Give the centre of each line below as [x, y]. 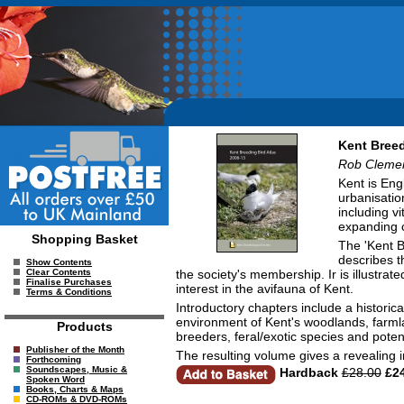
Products [84, 326]
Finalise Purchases [69, 282]
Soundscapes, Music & [77, 369]
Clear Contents [59, 272]
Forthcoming [54, 359]
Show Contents [59, 262]
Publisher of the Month [75, 349]
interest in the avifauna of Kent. [264, 288]
